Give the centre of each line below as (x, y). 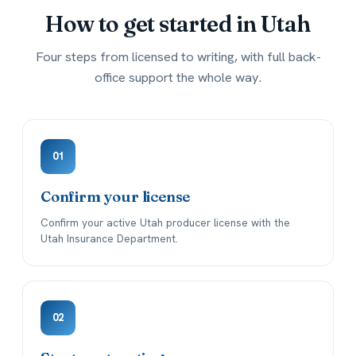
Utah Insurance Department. (109, 239)
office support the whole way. (178, 77)
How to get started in (153, 24)
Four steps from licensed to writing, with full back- (178, 57)
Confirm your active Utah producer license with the (165, 223)
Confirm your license (116, 197)
